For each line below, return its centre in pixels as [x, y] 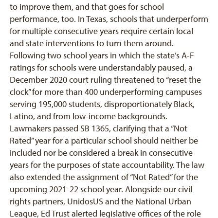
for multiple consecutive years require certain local [101, 31]
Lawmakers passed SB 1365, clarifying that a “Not [99, 128]
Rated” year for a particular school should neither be [104, 140]
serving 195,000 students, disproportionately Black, [102, 104]
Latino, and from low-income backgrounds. [89, 116]
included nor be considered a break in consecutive [101, 153]
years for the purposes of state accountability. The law [107, 165]
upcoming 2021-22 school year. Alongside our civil [101, 189]
